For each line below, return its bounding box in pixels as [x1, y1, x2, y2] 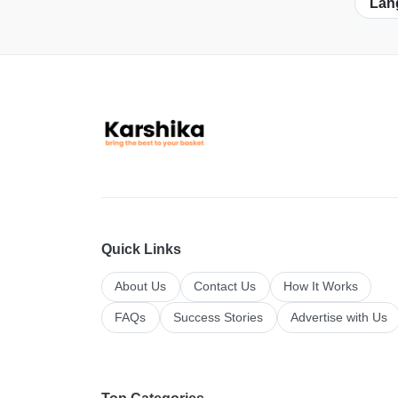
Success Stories [173, 310, 264, 324]
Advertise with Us [290, 310, 387, 324]
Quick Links [101, 241, 181, 257]
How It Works [283, 279, 358, 293]
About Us [115, 279, 167, 293]
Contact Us [194, 279, 257, 293]
